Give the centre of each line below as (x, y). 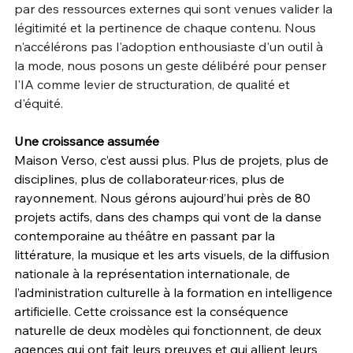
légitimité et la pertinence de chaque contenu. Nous (167, 27)
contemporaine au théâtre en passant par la (146, 235)
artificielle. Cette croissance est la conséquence (153, 311)
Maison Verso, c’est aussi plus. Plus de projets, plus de (173, 160)
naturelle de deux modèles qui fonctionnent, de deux (169, 330)
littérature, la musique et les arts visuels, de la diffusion (173, 254)
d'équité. (39, 103)
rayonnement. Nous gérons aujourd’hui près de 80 (164, 197)
